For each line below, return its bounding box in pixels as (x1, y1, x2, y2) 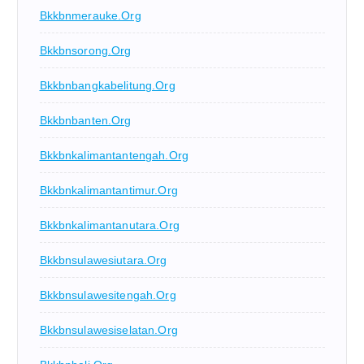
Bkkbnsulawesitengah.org (39, 288, 176, 302)
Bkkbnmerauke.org (39, 9, 141, 23)
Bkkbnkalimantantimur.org (39, 184, 178, 197)
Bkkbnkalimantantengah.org (39, 149, 189, 162)
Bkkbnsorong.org (39, 44, 132, 58)
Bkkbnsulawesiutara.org (39, 253, 167, 267)
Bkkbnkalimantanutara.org (39, 219, 180, 232)
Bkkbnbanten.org (39, 114, 132, 128)
